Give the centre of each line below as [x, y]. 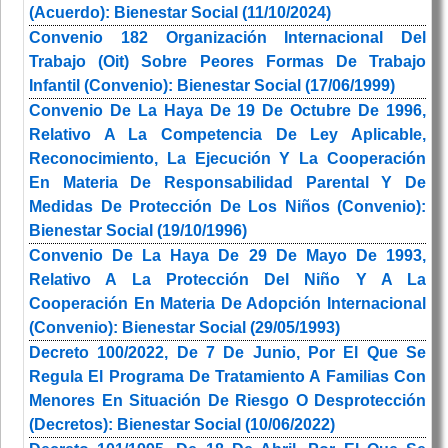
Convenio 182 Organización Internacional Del [227, 38]
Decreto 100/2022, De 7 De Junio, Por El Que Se [227, 353]
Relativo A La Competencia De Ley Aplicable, [227, 135]
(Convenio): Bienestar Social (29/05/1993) [184, 328]
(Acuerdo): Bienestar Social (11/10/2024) [180, 13]
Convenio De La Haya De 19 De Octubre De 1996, [227, 111]
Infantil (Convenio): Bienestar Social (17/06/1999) [212, 86]
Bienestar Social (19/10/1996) [138, 231]
